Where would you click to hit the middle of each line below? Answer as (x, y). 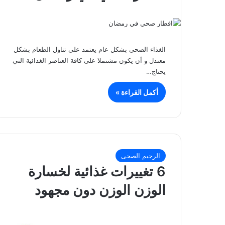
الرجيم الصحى (141, 156)
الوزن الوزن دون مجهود (100, 190)
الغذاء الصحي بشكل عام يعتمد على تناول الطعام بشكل (90, 49)
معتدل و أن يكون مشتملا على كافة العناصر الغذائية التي (89, 60)
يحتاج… (156, 71)
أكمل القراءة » (137, 92)
